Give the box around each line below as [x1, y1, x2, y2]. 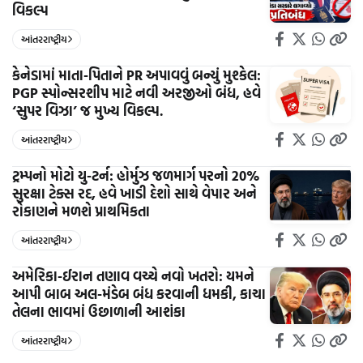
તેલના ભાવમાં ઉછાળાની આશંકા [12, 301, 186, 322]
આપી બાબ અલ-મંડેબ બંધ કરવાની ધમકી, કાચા [12, 283, 266, 304]
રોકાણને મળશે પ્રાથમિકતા [12, 200, 150, 221]
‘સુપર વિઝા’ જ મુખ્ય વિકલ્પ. [12, 100, 163, 121]
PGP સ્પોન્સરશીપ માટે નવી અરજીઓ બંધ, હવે [12, 82, 261, 103]
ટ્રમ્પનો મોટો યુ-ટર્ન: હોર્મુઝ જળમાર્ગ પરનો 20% [12, 164, 260, 186]
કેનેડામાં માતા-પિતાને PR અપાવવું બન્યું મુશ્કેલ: [12, 64, 261, 85]
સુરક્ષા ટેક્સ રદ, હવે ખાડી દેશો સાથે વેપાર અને [12, 182, 257, 203]
